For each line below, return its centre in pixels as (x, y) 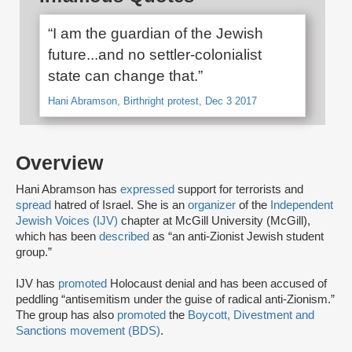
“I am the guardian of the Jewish (156, 34)
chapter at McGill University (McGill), (214, 221)
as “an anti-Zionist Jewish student (238, 237)
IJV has (37, 284)
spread (35, 205)
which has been (57, 237)
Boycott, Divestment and (251, 315)
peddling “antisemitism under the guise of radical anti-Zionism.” (175, 300)
